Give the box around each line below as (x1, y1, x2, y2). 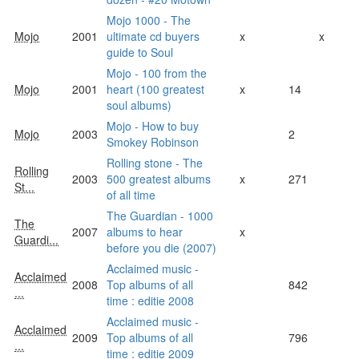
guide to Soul (107, 43, 173, 60)
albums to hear (107, 223, 183, 240)
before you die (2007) (107, 239, 216, 256)
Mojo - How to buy (107, 117, 199, 134)
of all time (107, 186, 155, 203)
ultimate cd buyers (107, 27, 200, 44)
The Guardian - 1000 (107, 207, 213, 224)
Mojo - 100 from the (107, 64, 207, 81)
